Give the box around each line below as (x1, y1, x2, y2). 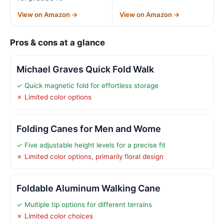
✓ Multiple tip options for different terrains (16, 200, 152, 208)
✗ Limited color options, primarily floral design (16, 152, 163, 160)
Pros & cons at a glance (10, 37, 105, 47)
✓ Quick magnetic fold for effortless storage (16, 81, 158, 89)
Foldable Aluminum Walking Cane (16, 182, 160, 193)
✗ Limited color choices (16, 211, 93, 220)
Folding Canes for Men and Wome (16, 123, 161, 134)
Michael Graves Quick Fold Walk (16, 63, 154, 74)
